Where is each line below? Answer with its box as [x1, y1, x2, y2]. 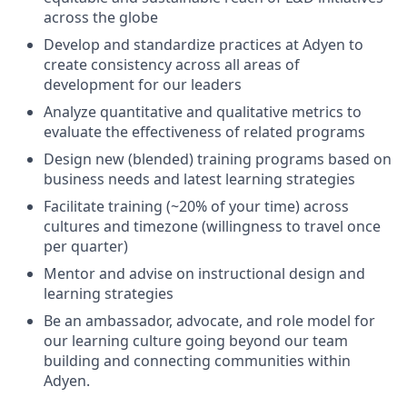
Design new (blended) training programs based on [44, 149, 392, 169]
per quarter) [44, 236, 128, 256]
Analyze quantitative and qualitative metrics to [44, 102, 362, 122]
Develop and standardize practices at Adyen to [44, 35, 363, 55]
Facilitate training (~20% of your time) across [44, 196, 349, 216]
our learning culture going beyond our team [44, 331, 348, 351]
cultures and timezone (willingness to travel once [44, 216, 381, 236]
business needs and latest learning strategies [44, 169, 355, 189]
